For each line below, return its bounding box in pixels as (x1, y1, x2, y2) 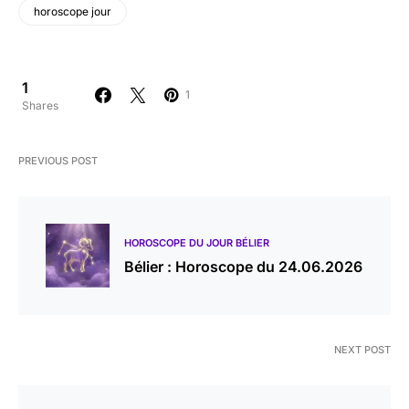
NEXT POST (334, 342, 391, 356)
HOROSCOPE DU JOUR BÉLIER (124, 236, 269, 249)
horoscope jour (34, 4, 111, 18)
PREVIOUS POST (18, 153, 98, 167)
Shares (22, 98, 58, 112)
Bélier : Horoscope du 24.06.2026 (124, 257, 362, 276)
